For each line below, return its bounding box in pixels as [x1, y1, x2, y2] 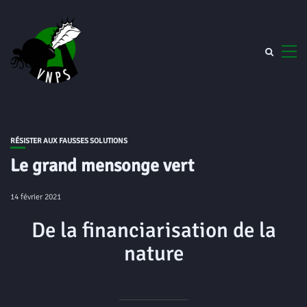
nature [123, 241, 184, 267]
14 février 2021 [10, 192, 61, 202]
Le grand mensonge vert [10, 155, 194, 177]
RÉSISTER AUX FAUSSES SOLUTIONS [10, 136, 127, 145]
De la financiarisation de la [31, 217, 276, 243]
